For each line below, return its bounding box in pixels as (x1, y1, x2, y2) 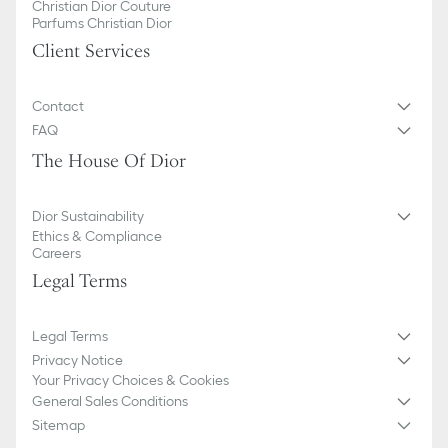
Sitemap (32, 416, 85, 433)
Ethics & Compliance (32, 228, 162, 244)
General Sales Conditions (32, 392, 188, 409)
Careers (32, 245, 81, 261)
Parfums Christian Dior (32, 15, 172, 31)
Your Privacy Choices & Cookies (32, 372, 229, 388)
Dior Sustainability (32, 207, 144, 224)
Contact (32, 97, 84, 114)
